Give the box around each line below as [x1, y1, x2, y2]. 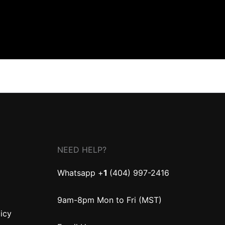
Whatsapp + [57, 168, 103, 178]
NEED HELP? [57, 145, 106, 155]
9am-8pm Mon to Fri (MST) [57, 195, 162, 205]
